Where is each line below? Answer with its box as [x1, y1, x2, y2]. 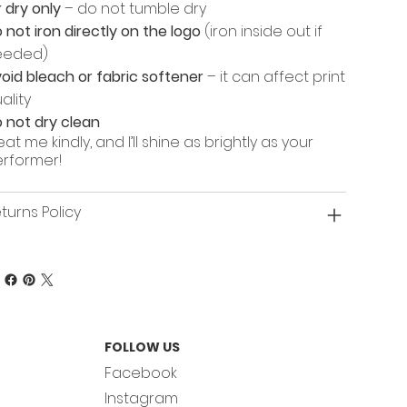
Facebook [104, 362, 177, 383]
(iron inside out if [200, 21, 323, 43]
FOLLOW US [104, 337, 180, 356]
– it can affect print [203, 66, 345, 88]
